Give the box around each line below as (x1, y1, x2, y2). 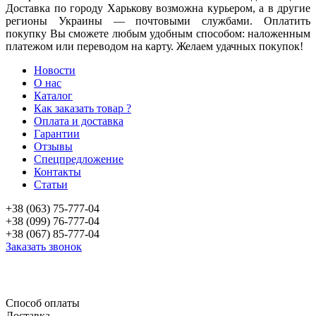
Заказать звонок (6, 240, 82, 253)
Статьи (34, 178, 68, 190)
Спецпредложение (34, 152, 123, 165)
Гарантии (34, 127, 80, 140)
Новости (34, 63, 75, 76)
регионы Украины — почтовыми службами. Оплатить (6, 14, 310, 27)
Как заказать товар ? (34, 102, 131, 114)
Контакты (34, 165, 81, 178)
